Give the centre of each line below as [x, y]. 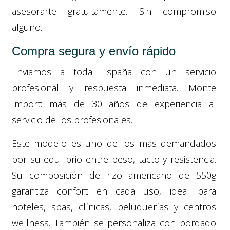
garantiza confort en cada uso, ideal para [114, 191]
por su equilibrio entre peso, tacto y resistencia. [114, 159]
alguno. [27, 27]
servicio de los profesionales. [72, 119]
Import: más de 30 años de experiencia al [114, 103]
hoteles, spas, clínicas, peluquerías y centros [114, 207]
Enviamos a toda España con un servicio [114, 72]
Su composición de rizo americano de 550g [114, 175]
